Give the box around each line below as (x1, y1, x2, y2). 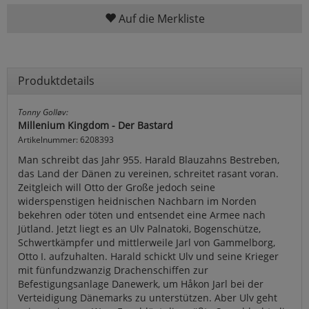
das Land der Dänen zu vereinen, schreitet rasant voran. (18, 166, 279, 180)
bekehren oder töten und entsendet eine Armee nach (18, 208, 266, 221)
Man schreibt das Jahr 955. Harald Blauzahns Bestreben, (18, 152, 279, 166)
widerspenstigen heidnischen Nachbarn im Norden (18, 194, 257, 208)
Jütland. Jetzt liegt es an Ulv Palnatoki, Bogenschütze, (18, 221, 261, 235)
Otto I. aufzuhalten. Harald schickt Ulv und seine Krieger (18, 249, 279, 263)
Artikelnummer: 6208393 (18, 133, 114, 145)
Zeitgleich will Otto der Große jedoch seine (18, 180, 215, 194)
